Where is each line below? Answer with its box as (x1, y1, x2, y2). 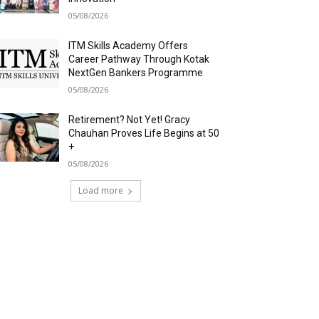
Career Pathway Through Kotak (68, 53, 210, 65)
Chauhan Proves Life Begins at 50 (68, 127, 220, 139)
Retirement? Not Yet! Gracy (68, 113, 191, 125)
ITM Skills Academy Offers (68, 39, 189, 51)
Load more (78, 184, 123, 197)
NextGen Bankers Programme (68, 66, 204, 78)
